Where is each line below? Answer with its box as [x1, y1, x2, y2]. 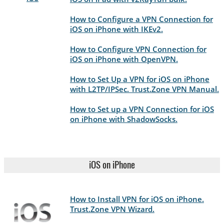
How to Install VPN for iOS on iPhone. [69, 194, 204, 204]
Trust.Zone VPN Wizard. [69, 204, 154, 214]
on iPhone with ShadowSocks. [69, 113, 177, 124]
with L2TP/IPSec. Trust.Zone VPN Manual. [69, 83, 219, 94]
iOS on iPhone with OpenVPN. [69, 53, 178, 64]
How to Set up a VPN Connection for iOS [69, 103, 214, 114]
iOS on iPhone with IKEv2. [69, 23, 163, 34]
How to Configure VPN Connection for [69, 43, 206, 54]
